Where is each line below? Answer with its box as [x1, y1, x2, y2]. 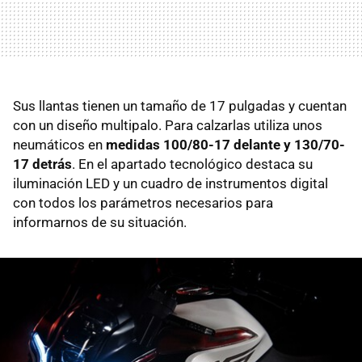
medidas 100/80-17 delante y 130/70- [106, 136, 345, 153]
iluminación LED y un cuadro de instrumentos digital [13, 175, 328, 192]
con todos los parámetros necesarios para [13, 194, 273, 211]
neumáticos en [13, 136, 106, 153]
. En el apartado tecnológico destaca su [72, 155, 313, 172]
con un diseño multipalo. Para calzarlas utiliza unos [13, 116, 322, 133]
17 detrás [13, 155, 72, 172]
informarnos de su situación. [13, 213, 187, 230]
